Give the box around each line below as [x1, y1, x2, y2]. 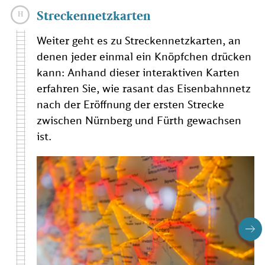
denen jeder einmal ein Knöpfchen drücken [37, 49, 251, 63]
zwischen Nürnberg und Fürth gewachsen [37, 113, 241, 127]
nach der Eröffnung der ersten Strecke [37, 97, 224, 111]
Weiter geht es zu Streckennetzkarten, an [37, 33, 241, 47]
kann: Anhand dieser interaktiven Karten [37, 65, 240, 79]
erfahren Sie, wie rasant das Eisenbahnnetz [37, 81, 251, 95]
